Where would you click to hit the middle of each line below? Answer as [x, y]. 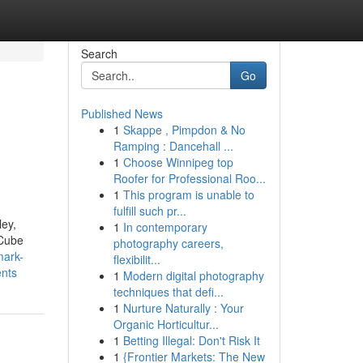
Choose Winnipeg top [178, 162]
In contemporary [165, 227]
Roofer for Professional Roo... [189, 178]
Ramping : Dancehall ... [173, 146]
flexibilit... [137, 259]
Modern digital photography [193, 275]
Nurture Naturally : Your [183, 308]
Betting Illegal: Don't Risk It [191, 340]
